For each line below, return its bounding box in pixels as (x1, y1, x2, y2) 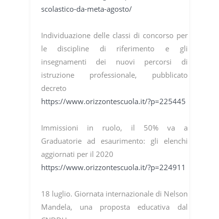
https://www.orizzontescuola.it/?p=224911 (41, 162, 186, 173)
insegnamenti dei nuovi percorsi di (41, 57, 188, 67)
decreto (41, 83, 66, 93)
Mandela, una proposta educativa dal (41, 202, 188, 212)
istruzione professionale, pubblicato (41, 70, 188, 80)
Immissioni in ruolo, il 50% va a (41, 123, 188, 133)
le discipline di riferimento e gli (41, 44, 188, 54)
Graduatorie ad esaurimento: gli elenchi (41, 136, 188, 146)
